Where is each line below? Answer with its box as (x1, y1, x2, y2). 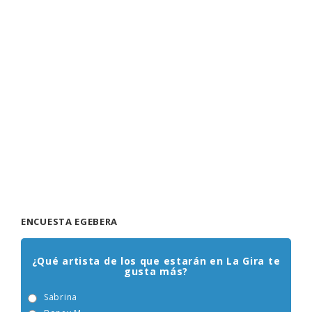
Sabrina (44, 294, 77, 306)
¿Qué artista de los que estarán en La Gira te (31, 257, 281, 271)
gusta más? (124, 267, 188, 281)
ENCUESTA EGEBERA (21, 218, 118, 231)
